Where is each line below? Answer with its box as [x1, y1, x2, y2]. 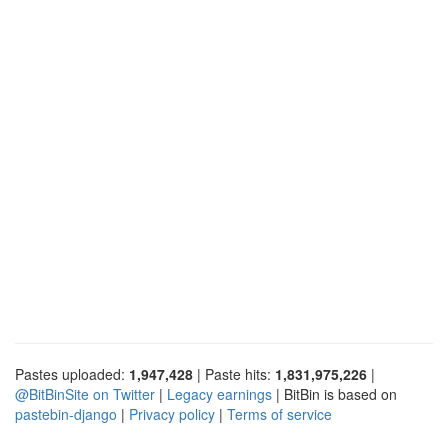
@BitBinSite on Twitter [15, 383, 155, 404]
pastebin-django [15, 403, 117, 424]
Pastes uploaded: [15, 363, 129, 384]
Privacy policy [129, 403, 215, 424]
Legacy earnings [167, 383, 272, 404]
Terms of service [227, 403, 332, 424]
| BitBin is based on [272, 383, 397, 404]
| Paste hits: [193, 363, 275, 384]
